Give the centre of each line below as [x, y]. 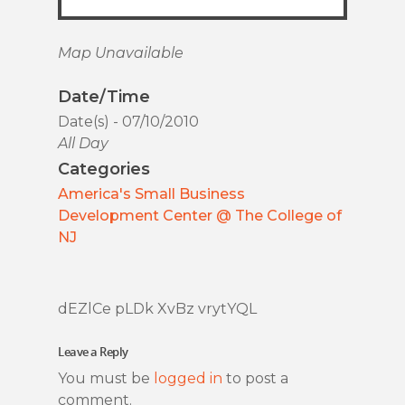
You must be [106, 379]
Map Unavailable [121, 53]
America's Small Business [151, 194]
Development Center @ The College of [200, 216]
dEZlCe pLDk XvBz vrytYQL [157, 309]
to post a [255, 379]
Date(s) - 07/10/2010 [128, 122]
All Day [83, 144]
